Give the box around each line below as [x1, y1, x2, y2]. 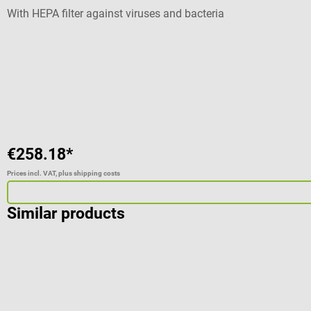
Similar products [7, 204, 125, 224]
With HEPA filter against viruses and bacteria [7, 7, 224, 21]
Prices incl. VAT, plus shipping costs [7, 169, 120, 178]
